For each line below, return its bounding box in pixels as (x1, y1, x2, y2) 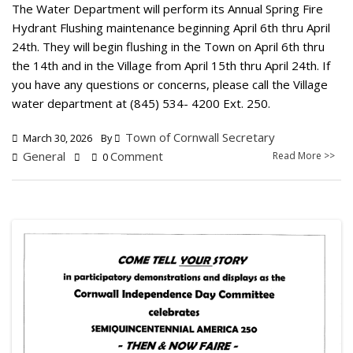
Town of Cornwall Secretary (125, 129, 275, 145)
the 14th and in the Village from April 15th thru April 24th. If (12, 58, 330, 73)
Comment (110, 148, 163, 164)
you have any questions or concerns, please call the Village (12, 76, 328, 92)
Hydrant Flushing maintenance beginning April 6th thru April (12, 20, 330, 35)
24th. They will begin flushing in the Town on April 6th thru (12, 39, 325, 54)
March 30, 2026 (20, 132, 92, 145)
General (23, 148, 65, 164)
